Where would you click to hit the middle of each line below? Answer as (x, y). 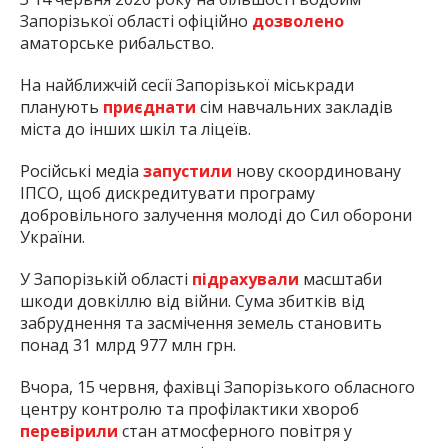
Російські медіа (81, 171)
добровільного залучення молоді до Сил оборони (216, 215)
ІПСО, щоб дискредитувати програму (167, 193)
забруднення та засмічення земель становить (201, 323)
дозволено (298, 21)
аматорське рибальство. (119, 43)
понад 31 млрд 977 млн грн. (128, 345)
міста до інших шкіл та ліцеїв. (135, 129)
